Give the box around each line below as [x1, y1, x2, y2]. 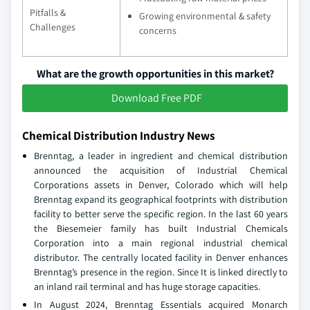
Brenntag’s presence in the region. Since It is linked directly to [34, 266, 288, 279]
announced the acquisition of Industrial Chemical [34, 164, 288, 177]
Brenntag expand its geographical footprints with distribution [34, 193, 288, 206]
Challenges [30, 21, 75, 34]
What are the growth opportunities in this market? [36, 66, 274, 82]
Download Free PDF [111, 91, 202, 106]
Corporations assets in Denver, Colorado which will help [34, 179, 288, 192]
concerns [139, 24, 176, 37]
